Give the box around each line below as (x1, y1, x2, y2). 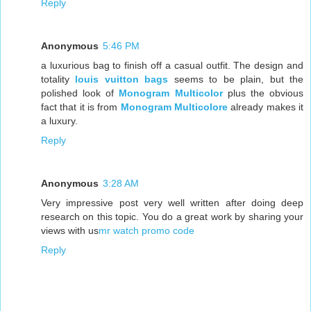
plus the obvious (222, 87, 304, 99)
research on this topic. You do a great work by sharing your (41, 210, 303, 222)
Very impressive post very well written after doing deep (41, 196, 303, 208)
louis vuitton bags (75, 73, 169, 85)
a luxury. (41, 115, 78, 126)
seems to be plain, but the (168, 73, 304, 85)
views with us (41, 224, 99, 236)
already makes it (228, 101, 304, 112)
